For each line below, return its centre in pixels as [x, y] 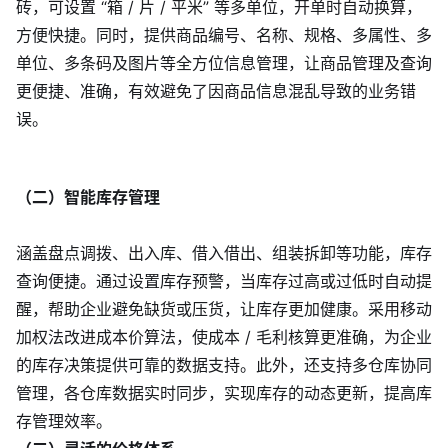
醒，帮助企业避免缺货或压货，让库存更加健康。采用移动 [224, 309]
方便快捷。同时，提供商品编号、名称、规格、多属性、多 [224, 35]
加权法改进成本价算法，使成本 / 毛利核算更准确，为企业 [224, 337]
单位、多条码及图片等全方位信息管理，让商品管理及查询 [224, 63]
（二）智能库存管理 [88, 197]
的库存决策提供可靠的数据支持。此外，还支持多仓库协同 [224, 365]
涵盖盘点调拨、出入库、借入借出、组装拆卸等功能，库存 [224, 253]
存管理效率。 [64, 421]
